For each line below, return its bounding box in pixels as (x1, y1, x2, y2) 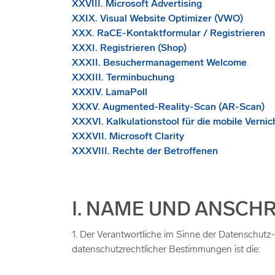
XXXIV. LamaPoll (72, 88, 147, 98)
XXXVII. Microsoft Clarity (72, 132, 184, 142)
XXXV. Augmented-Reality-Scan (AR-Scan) (72, 103, 265, 112)
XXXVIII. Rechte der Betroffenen (72, 147, 218, 157)
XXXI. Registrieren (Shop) (72, 44, 187, 53)
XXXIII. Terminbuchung (72, 73, 174, 83)
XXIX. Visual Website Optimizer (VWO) (72, 14, 243, 24)
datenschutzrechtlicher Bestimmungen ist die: (72, 245, 261, 255)
